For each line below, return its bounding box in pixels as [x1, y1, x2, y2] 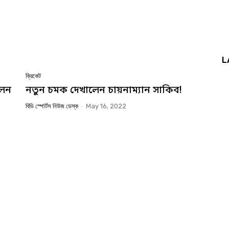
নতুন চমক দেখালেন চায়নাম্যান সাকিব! [26, 84, 182, 97]
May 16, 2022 [86, 102, 126, 110]
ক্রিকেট [26, 72, 41, 80]
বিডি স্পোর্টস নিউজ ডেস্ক [26, 102, 78, 110]
